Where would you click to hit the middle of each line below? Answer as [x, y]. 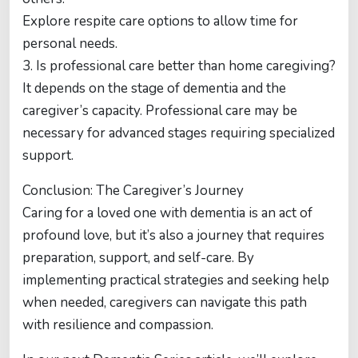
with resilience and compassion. [118, 325]
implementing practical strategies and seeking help [176, 280]
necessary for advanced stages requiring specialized [179, 133]
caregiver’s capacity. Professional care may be [160, 111]
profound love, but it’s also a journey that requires [173, 235]
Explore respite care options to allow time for [160, 21]
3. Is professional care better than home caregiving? [179, 66]
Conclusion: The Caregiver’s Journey [133, 191]
